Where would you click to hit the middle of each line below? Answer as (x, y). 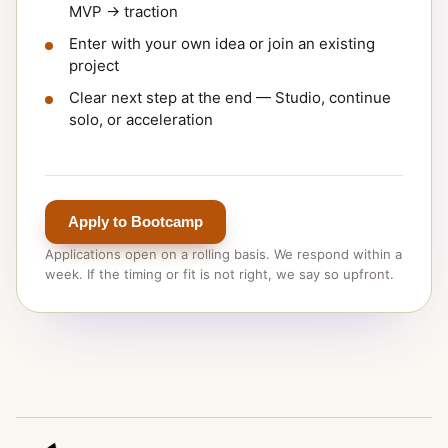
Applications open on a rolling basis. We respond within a (223, 254)
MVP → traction (123, 11)
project (94, 65)
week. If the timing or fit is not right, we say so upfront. (219, 274)
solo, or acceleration (141, 119)
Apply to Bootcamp (135, 221)
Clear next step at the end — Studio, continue (230, 97)
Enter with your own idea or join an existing (222, 43)
